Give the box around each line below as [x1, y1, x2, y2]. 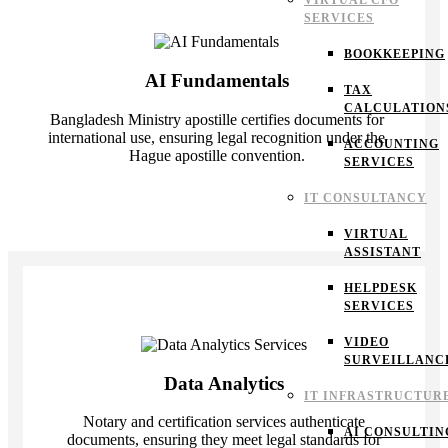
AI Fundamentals [144, 70, 289, 92]
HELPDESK [344, 281, 417, 295]
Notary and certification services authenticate [83, 413, 365, 431]
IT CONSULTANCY [304, 191, 427, 205]
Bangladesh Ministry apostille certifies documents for [49, 110, 384, 128]
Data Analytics [164, 372, 284, 394]
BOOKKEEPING [344, 47, 445, 61]
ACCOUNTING [344, 137, 439, 151]
